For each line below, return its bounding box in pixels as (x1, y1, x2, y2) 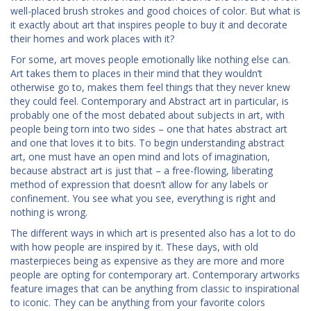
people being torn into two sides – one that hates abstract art (10, 121, 287, 135)
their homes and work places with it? (10, 31, 174, 45)
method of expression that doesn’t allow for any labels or (10, 177, 268, 191)
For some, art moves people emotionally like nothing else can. (10, 52, 290, 66)
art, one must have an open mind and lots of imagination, (10, 149, 270, 163)
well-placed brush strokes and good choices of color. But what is (10, 3, 301, 17)
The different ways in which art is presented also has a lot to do (10, 226, 296, 239)
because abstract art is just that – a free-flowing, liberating (10, 163, 273, 177)
